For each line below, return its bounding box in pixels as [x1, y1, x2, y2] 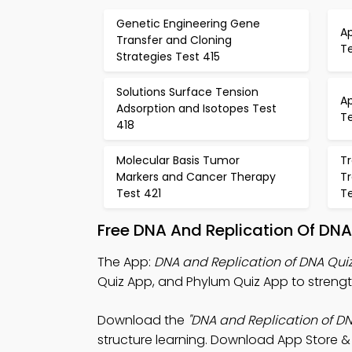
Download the [97, 311, 188, 329]
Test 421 [116, 185, 161, 201]
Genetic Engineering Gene [116, 16, 260, 31]
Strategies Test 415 [116, 49, 220, 64]
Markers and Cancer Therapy [116, 169, 276, 185]
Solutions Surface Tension [116, 84, 258, 100]
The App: [97, 253, 154, 271]
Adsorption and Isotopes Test [116, 101, 277, 116]
